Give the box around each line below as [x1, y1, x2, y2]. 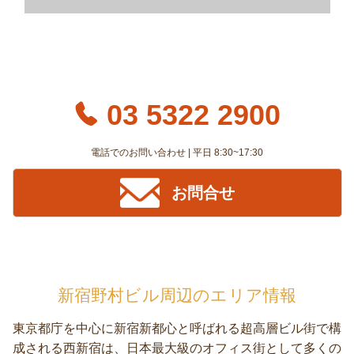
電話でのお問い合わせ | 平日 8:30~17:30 [91, 146, 263, 158]
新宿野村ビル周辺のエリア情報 [57, 285, 297, 304]
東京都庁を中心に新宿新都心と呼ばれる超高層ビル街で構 [12, 321, 341, 335]
